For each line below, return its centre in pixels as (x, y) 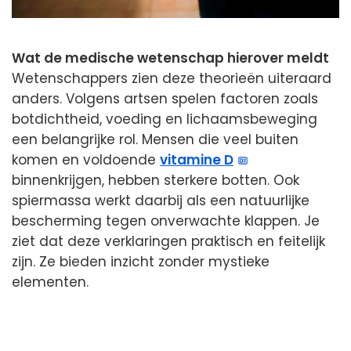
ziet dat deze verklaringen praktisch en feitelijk (168, 241)
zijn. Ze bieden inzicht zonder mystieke (141, 261)
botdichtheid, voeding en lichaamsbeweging (165, 119)
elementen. (50, 282)
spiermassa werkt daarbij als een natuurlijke (161, 200)
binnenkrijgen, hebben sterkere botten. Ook (156, 180)
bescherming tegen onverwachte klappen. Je (166, 221)
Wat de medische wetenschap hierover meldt (170, 58)
